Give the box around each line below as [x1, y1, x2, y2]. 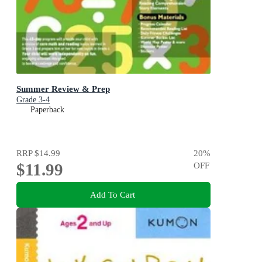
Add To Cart [89, 189, 135, 199]
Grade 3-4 [16, 95, 50, 104]
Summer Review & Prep [16, 83, 110, 94]
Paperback [30, 105, 64, 114]
